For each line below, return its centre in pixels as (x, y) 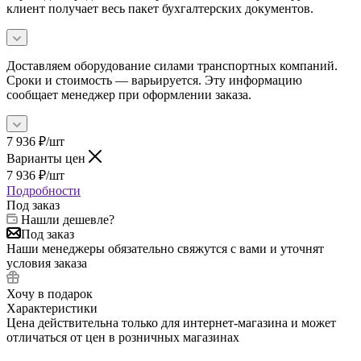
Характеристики (52, 308)
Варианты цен (48, 158)
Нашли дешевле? (68, 219)
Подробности (44, 190)
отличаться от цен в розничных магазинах (123, 337)
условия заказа (47, 263)
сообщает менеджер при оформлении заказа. (129, 94)
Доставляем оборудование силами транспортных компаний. (172, 65)
